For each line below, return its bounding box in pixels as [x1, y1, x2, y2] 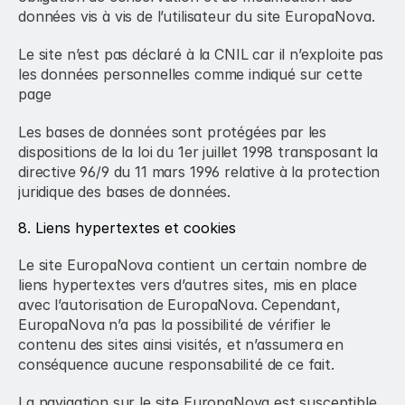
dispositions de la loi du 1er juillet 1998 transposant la [18, 143, 378, 161]
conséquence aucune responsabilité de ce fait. [18, 355, 334, 373]
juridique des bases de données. [18, 183, 231, 201]
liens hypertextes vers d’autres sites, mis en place [18, 276, 357, 294]
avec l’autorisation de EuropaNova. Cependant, [18, 296, 341, 314]
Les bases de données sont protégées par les [18, 123, 327, 141]
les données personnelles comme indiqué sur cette [18, 65, 363, 83]
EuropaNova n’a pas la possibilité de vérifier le [18, 316, 332, 334]
